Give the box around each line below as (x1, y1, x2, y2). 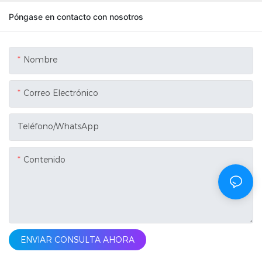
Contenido (23, 154, 65, 166)
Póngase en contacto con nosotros (9, 12, 143, 22)
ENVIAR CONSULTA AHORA (20, 235, 135, 246)
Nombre (23, 54, 57, 65)
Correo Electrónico (23, 88, 98, 99)
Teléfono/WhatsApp (18, 121, 99, 132)
